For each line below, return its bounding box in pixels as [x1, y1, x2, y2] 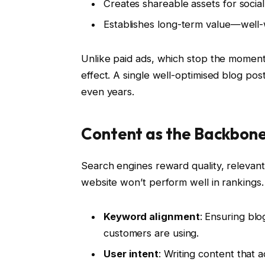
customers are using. [103, 227, 199, 239]
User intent [103, 247, 159, 260]
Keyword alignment [103, 210, 200, 222]
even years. [80, 86, 135, 98]
